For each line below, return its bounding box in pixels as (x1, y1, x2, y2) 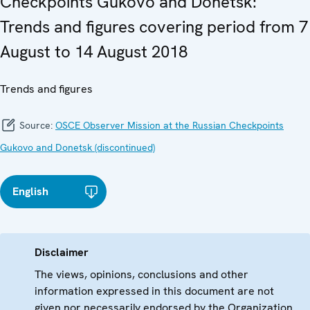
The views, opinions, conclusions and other (35, 266, 248, 282)
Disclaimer (35, 244, 89, 259)
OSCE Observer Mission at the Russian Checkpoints (55, 118, 284, 131)
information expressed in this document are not (35, 283, 274, 298)
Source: (17, 118, 55, 131)
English (12, 183, 48, 199)
